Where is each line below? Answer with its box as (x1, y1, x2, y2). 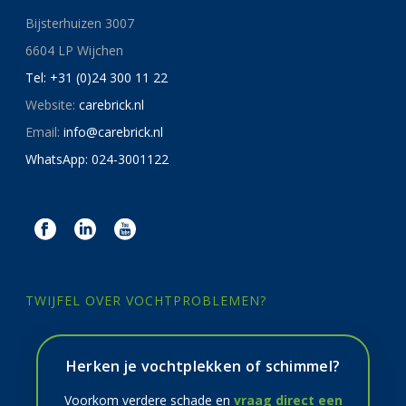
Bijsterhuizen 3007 (25, 14, 135, 33)
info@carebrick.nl (63, 123, 164, 141)
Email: (25, 123, 64, 141)
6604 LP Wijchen (25, 42, 124, 60)
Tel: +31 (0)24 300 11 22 (25, 69, 169, 87)
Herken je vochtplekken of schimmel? (65, 356, 341, 377)
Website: (25, 96, 80, 114)
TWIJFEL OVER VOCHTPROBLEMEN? (25, 292, 267, 310)
